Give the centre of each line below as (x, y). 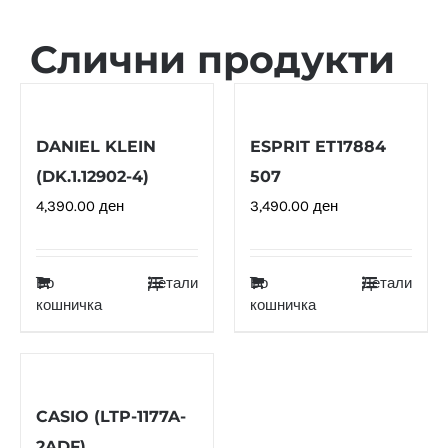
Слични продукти (212, 59)
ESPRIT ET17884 (318, 146)
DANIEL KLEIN (96, 146)
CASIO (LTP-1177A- (111, 416)
